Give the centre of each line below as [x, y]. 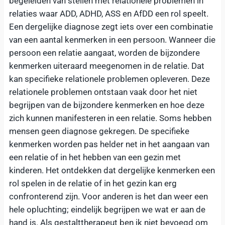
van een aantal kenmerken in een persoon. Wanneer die [112, 39]
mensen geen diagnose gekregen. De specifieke [99, 131]
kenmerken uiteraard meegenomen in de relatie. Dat [107, 66]
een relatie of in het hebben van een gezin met [95, 157]
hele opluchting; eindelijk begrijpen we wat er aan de [107, 209]
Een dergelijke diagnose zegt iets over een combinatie [111, 26]
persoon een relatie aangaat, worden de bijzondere [104, 52]
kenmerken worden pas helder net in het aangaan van [109, 144]
